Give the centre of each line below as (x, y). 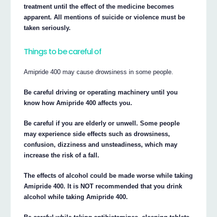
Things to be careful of (63, 52)
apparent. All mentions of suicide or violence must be (105, 17)
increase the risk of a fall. (62, 155)
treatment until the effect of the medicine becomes (99, 7)
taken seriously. (47, 28)
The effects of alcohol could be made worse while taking (108, 176)
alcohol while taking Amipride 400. (76, 197)
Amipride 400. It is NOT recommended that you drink (103, 186)
